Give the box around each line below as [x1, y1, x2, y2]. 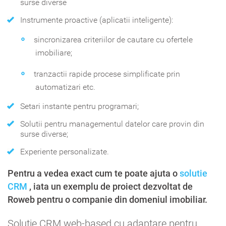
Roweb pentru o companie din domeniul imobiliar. [8, 194, 207, 205]
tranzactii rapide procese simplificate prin [34, 69, 180, 79]
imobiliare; [35, 47, 72, 58]
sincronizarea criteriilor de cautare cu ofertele [34, 34, 193, 44]
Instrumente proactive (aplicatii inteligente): [20, 15, 173, 25]
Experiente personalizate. [20, 146, 109, 156]
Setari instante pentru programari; [20, 101, 139, 111]
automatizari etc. [35, 82, 95, 92]
